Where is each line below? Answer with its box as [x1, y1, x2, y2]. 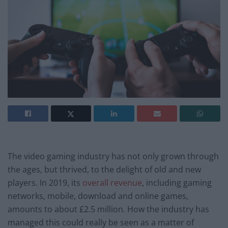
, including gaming [142, 177, 212, 189]
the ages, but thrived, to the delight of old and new [8, 164, 201, 176]
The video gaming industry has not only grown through [8, 151, 219, 162]
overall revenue [82, 177, 142, 189]
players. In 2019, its [8, 177, 82, 189]
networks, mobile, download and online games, [8, 190, 188, 202]
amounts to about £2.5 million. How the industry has [8, 204, 209, 215]
